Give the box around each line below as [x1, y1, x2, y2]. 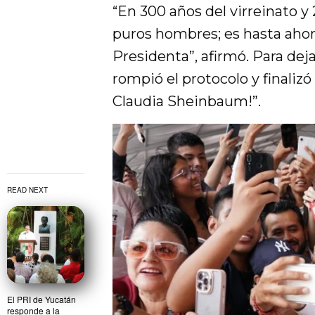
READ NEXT [7, 184, 48, 195]
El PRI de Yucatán [7, 292, 76, 305]
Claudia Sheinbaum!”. [112, 93, 262, 110]
